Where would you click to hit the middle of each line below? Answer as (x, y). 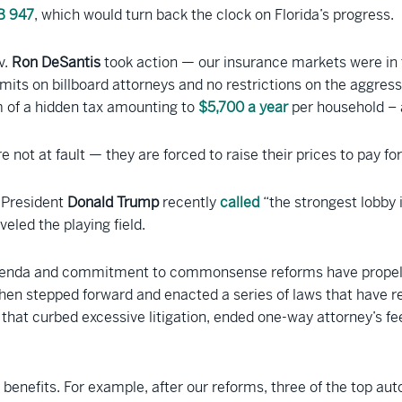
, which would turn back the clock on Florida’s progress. (214, 15)
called (240, 202)
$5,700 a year (243, 107)
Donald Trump (113, 202)
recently (189, 202)
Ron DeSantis (56, 62)
